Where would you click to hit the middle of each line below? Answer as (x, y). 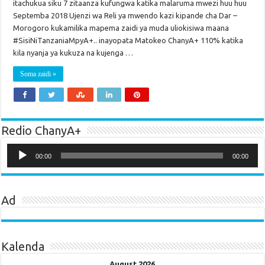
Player (17, 156)
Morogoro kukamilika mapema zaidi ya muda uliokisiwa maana (121, 28)
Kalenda (23, 247)
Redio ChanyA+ (41, 131)
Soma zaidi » (38, 74)
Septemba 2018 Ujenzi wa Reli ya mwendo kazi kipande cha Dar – (125, 16)
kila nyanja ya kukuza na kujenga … (73, 53)
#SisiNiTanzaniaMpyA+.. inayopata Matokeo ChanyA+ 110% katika (128, 41)
